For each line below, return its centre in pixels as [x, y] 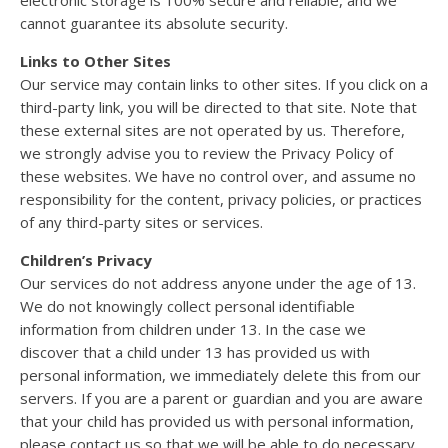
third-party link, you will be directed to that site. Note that [218, 106]
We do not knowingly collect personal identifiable [187, 305]
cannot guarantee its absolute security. [154, 22]
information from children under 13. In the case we [193, 328]
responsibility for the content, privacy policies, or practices [221, 198]
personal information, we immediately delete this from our [220, 374]
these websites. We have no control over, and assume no [218, 175]
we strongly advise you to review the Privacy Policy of [206, 152]
